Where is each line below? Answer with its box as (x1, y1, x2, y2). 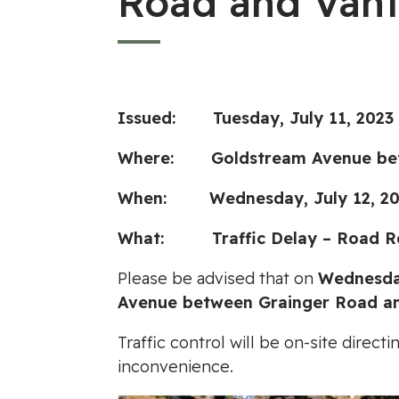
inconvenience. (118, 356, 233, 377)
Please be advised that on (118, 268, 318, 289)
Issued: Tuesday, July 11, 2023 (118, 108, 394, 128)
